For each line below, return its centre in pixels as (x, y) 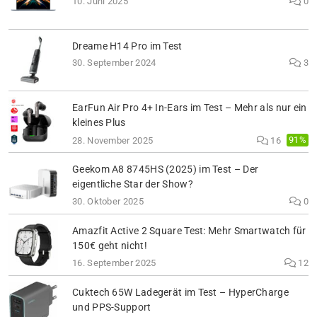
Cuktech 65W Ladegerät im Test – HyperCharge (180, 293)
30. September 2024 (114, 63)
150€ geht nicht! (110, 246)
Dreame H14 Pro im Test (127, 46)
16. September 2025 (114, 263)
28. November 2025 (113, 140)
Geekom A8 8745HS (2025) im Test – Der (166, 170)
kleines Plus (99, 122)
